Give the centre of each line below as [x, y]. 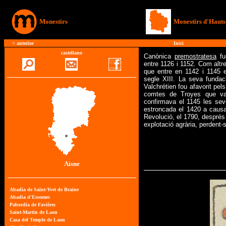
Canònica [159, 56]
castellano [72, 53]
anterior [25, 43]
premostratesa [195, 56]
